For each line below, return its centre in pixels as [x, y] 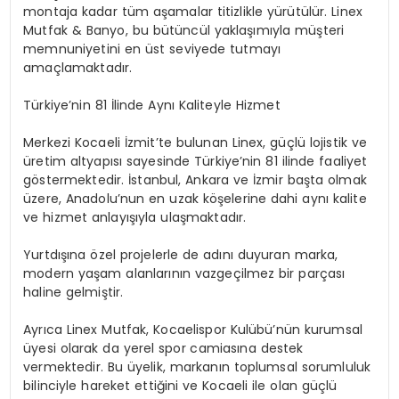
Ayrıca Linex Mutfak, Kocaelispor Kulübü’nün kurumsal [193, 329]
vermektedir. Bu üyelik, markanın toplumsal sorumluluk [197, 366]
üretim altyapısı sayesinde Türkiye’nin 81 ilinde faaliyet [195, 161]
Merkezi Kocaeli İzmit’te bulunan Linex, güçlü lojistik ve [195, 142]
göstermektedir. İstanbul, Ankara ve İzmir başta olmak [195, 179]
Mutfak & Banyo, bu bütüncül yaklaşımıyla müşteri [184, 30]
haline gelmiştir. [73, 292]
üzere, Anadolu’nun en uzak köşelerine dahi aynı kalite [195, 198]
